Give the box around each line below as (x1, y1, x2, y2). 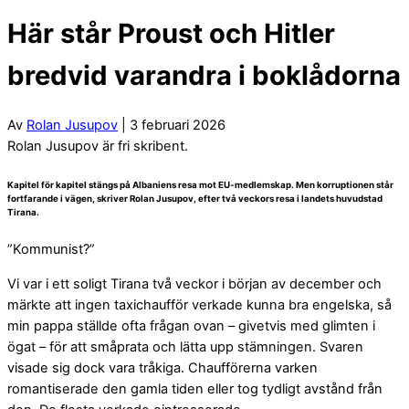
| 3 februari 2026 (118, 116, 225, 133)
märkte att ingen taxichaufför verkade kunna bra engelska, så (7, 297, 392, 314)
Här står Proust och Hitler (7, 17, 335, 50)
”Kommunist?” (7, 241, 95, 258)
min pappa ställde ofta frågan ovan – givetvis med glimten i (7, 318, 375, 335)
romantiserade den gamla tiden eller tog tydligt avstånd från (7, 381, 383, 398)
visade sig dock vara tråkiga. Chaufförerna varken (7, 360, 318, 377)
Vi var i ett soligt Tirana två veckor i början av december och (7, 276, 382, 293)
